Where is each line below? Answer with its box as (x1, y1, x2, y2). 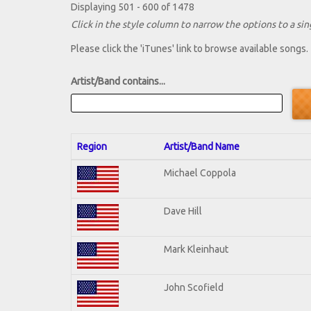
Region (77, 140, 107, 152)
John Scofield (164, 281, 224, 293)
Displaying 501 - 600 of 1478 (71, 1, 194, 13)
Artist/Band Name (164, 140, 239, 152)
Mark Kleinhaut (164, 243, 228, 255)
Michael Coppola (164, 167, 236, 178)
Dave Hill (164, 205, 202, 217)
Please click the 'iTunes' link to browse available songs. (71, 43, 308, 55)
